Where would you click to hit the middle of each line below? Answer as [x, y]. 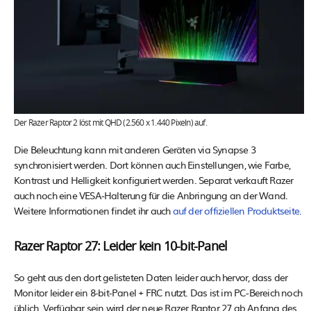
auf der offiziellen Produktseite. [237, 211]
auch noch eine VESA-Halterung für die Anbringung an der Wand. [151, 195]
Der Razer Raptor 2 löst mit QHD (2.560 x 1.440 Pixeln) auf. [110, 123]
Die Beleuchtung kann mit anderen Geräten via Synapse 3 [135, 150]
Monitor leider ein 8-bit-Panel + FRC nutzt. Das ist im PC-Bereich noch [158, 293]
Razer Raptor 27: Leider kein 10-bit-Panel [121, 247]
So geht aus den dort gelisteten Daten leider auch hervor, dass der [151, 277]
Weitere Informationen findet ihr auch [93, 211]
